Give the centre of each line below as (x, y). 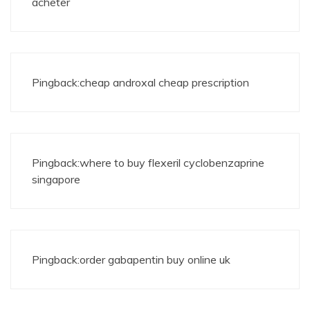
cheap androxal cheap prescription (164, 82)
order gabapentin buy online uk (155, 259)
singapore (56, 179)
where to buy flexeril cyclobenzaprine (172, 162)
